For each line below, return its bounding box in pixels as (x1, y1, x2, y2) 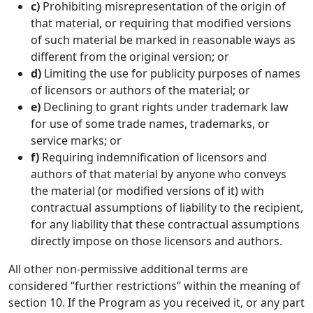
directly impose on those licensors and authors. (31, 233, 282, 249)
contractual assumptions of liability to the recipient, (31, 200, 303, 215)
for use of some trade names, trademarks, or (31, 116, 270, 131)
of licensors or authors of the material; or (31, 82, 250, 98)
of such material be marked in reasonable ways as (31, 32, 296, 48)
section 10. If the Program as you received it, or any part (8, 295, 305, 310)
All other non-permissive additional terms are (8, 261, 248, 277)
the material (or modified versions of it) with (31, 183, 264, 198)
